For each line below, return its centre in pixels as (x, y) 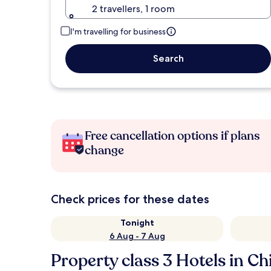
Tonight (137, 223)
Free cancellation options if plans (172, 136)
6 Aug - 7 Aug (137, 236)
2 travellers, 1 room (133, 9)
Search (168, 58)
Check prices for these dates (130, 199)
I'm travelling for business (118, 31)
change (104, 150)
